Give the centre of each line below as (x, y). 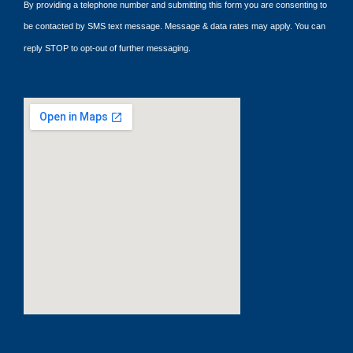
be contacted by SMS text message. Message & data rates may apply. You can (175, 26)
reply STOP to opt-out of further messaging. (107, 48)
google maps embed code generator (139, 329)
